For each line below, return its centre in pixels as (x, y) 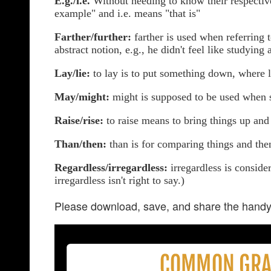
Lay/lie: (72, 73)
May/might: (82, 97)
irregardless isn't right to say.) (119, 180)
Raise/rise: (79, 120)
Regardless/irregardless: (113, 168)
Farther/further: (93, 37)
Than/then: (80, 144)
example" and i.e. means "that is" (127, 13)
